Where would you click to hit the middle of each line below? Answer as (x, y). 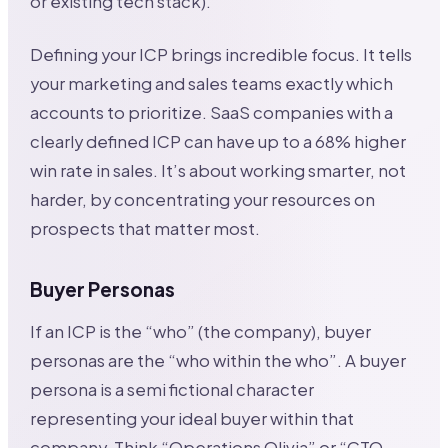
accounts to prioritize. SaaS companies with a (212, 113)
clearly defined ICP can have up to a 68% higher (218, 142)
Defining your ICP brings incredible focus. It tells (221, 55)
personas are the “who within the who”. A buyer (218, 360)
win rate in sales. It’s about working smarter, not (218, 171)
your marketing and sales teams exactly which (212, 84)
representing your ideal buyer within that (192, 418)
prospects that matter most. (145, 229)
